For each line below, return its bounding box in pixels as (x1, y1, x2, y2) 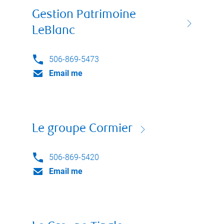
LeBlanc (32, 25, 75, 37)
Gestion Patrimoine (32, 9, 136, 21)
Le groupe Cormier (32, 123, 132, 135)
